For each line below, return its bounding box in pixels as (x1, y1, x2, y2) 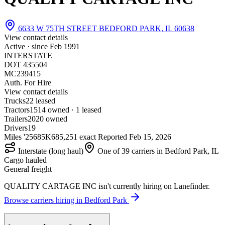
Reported (96, 132, 129, 141)
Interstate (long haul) (16, 146, 83, 155)
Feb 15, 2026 (129, 132, 171, 141)
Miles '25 (4, 132, 33, 141)
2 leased (30, 96, 55, 105)
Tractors (4, 105, 30, 114)
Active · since (4, 42, 50, 51)
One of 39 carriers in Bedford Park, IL (95, 146, 219, 155)
